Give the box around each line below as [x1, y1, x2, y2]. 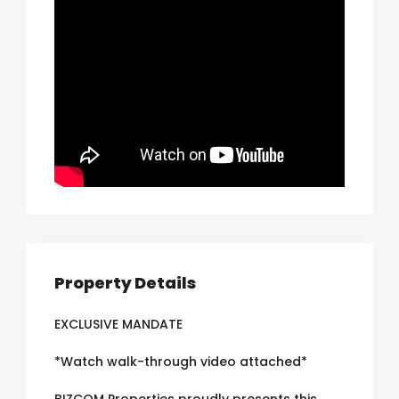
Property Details [54, 272, 196, 294]
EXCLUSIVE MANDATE [54, 315, 183, 333]
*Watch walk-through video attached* [54, 353, 307, 370]
